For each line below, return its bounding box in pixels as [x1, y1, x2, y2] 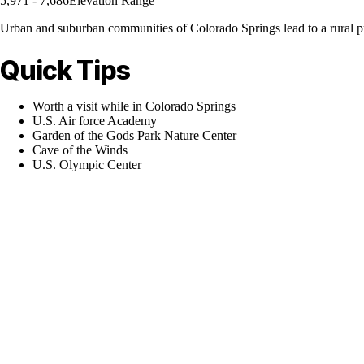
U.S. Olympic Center [32, 157, 141, 171]
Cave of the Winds [32, 142, 128, 157]
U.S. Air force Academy [32, 113, 157, 128]
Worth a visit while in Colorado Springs [32, 98, 236, 113]
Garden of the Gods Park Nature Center [32, 128, 236, 142]
